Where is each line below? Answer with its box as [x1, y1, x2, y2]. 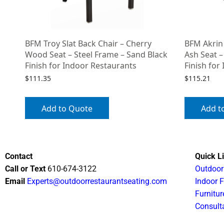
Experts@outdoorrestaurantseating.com [25, 176, 167, 186]
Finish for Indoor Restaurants [25, 60, 136, 71]
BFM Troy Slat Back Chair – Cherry [25, 38, 151, 49]
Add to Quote [41, 102, 92, 114]
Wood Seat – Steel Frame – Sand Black [25, 49, 167, 60]
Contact [5, 151, 32, 161]
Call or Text [5, 163, 46, 173]
